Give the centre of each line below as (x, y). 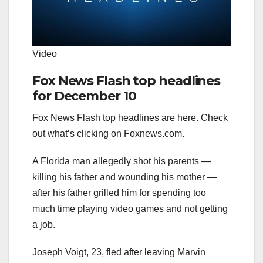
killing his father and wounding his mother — (124, 177)
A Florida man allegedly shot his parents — (122, 161)
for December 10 (84, 96)
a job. (44, 225)
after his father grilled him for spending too (119, 193)
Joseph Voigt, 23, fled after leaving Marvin (119, 252)
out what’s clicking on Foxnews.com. (108, 134)
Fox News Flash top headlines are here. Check (130, 118)
